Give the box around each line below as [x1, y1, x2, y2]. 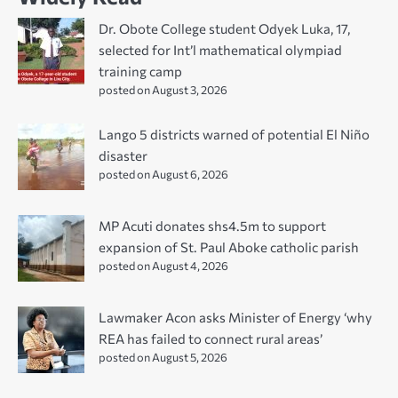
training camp [99, 62, 182, 79]
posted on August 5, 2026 [99, 349, 227, 364]
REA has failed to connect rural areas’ [99, 330, 322, 346]
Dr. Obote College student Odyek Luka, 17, [99, 20, 350, 36]
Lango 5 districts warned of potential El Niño [99, 125, 370, 142]
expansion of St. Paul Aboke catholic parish [99, 238, 359, 255]
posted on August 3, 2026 [99, 82, 227, 97]
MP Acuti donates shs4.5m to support [99, 217, 326, 234]
